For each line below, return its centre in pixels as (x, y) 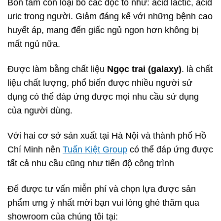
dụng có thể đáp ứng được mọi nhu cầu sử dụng (103, 97)
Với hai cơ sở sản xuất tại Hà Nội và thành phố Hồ (107, 136)
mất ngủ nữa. (34, 44)
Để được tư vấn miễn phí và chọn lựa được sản (102, 189)
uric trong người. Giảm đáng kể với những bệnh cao (110, 16)
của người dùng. (40, 111)
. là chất (197, 69)
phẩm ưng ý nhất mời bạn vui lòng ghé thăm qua (103, 203)
